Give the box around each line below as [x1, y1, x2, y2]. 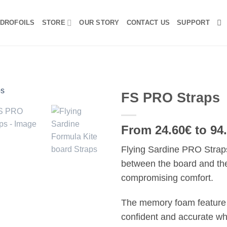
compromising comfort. [121, 173, 216, 183]
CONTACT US [126, 19, 170, 26]
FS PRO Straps [121, 90, 220, 105]
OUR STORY [79, 19, 120, 26]
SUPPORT [177, 19, 210, 26]
